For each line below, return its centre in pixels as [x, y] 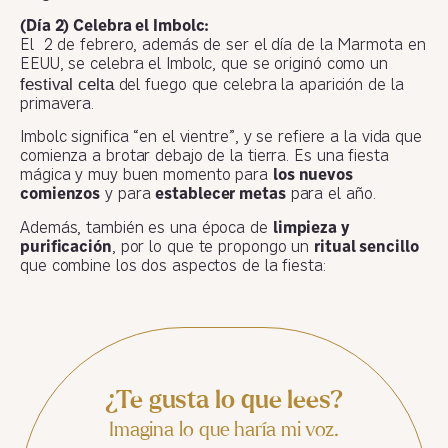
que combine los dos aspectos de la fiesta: [173, 266]
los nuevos [312, 176]
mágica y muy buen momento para [146, 176]
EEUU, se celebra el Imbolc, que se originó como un [204, 65]
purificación [66, 247]
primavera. [57, 105]
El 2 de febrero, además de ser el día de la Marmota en [223, 46]
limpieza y [310, 228]
